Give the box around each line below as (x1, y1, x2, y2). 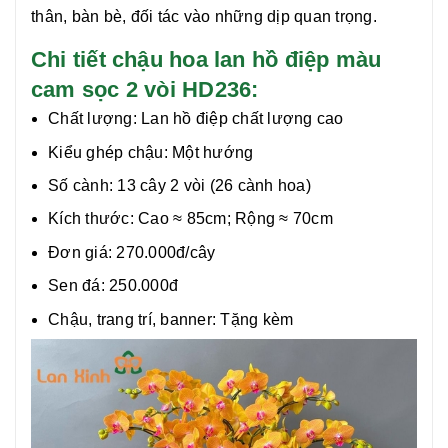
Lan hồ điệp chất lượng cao (141, 110, 344, 128)
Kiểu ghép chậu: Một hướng (48, 143, 254, 161)
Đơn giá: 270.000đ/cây (48, 243, 216, 261)
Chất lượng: (48, 110, 141, 128)
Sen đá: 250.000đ (48, 277, 178, 295)
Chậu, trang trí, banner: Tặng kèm (48, 310, 294, 328)
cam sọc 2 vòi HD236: (31, 77, 259, 103)
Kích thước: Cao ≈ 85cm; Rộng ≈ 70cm (48, 210, 333, 228)
